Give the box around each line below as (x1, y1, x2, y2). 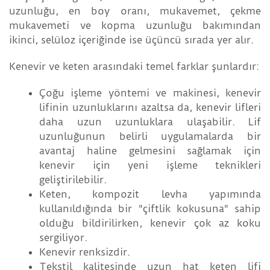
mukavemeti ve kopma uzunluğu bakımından (9, 19, 261, 32)
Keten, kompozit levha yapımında (39, 188, 261, 201)
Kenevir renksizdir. (39, 246, 130, 259)
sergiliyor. (39, 231, 87, 244)
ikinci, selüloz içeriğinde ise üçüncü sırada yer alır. (9, 34, 254, 46)
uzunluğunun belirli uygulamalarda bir (39, 130, 261, 143)
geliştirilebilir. (39, 174, 107, 186)
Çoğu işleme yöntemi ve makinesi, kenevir (39, 87, 261, 99)
